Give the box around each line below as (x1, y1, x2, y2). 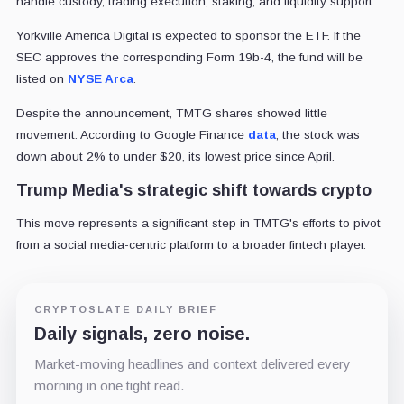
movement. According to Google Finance (15, 128, 248, 142)
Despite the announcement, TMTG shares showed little (15, 106, 327, 121)
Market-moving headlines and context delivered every (33, 356, 351, 372)
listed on (15, 72, 68, 87)
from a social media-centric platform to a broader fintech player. (15, 238, 366, 252)
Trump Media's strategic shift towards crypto (15, 181, 372, 200)
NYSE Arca (67, 72, 133, 87)
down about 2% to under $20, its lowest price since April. (15, 150, 335, 164)
